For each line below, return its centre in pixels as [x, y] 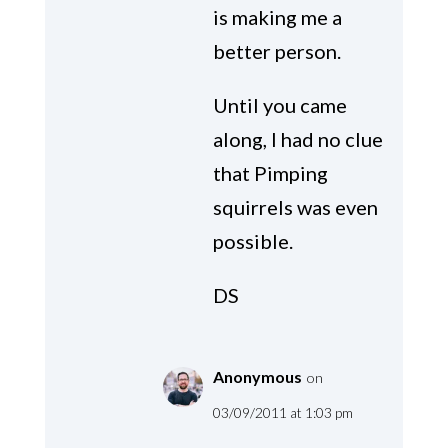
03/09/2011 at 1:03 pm [282, 413]
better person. [276, 51]
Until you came [279, 105]
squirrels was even [295, 207]
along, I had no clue [297, 139]
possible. [252, 241]
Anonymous [257, 377]
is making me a [277, 17]
